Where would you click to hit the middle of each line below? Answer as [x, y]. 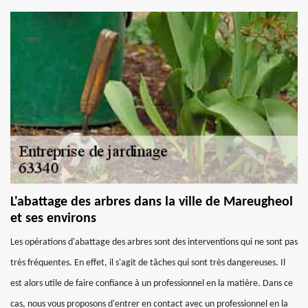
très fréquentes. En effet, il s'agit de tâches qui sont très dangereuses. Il [148, 263]
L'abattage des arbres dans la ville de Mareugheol [152, 202]
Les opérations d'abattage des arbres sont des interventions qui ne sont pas [154, 242]
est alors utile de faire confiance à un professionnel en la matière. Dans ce [152, 284]
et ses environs [53, 219]
